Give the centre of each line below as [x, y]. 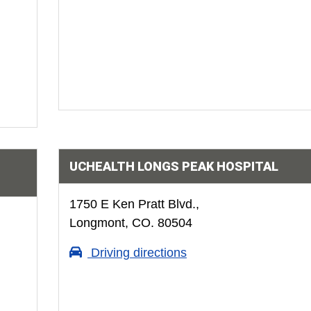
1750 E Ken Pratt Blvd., [134, 204]
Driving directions [137, 253]
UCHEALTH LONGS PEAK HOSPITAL [174, 166]
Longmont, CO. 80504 [131, 223]
